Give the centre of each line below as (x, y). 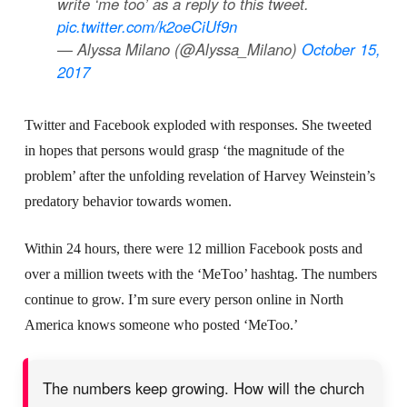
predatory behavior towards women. (128, 201)
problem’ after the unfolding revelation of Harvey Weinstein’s (199, 175)
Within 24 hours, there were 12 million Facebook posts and (193, 248)
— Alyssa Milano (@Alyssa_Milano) (179, 49)
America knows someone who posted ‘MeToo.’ (161, 324)
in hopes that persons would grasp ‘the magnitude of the (184, 150)
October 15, (341, 49)
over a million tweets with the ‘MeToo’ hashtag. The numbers (200, 273)
